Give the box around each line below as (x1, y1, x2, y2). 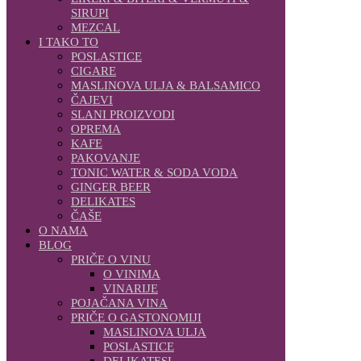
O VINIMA (103, 267, 160, 280)
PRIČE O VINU (71, 252, 151, 266)
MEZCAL (71, 20, 120, 34)
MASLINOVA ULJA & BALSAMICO (71, 78, 260, 92)
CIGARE (71, 64, 116, 77)
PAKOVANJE (71, 151, 140, 164)
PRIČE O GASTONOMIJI (71, 310, 201, 324)
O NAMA (39, 223, 88, 237)
